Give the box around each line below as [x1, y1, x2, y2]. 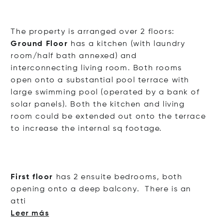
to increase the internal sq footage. [11, 125, 163, 133]
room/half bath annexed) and [11, 52, 137, 60]
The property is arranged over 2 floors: [11, 28, 175, 36]
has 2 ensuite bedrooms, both [53, 173, 183, 181]
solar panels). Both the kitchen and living [11, 101, 185, 108]
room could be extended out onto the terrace [11, 113, 206, 121]
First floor [11, 173, 54, 181]
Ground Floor [11, 40, 68, 48]
